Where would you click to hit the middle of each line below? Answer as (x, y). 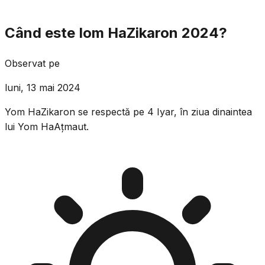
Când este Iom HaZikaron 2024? (116, 33)
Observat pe (32, 63)
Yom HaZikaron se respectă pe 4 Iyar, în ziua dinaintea (128, 112)
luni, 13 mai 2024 (43, 87)
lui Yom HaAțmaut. (47, 126)
